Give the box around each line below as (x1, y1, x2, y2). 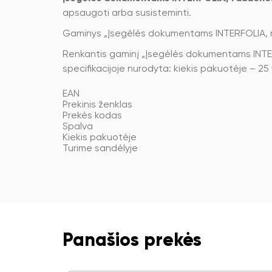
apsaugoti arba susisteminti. (63, 8, 191, 18)
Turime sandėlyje (63, 144, 138, 154)
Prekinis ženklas (63, 100, 132, 110)
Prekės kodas (63, 111, 122, 121)
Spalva (63, 122, 93, 132)
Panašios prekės (63, 232, 202, 250)
